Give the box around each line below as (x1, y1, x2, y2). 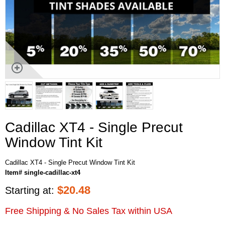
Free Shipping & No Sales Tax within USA (5, 205, 172, 216)
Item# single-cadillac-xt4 (5, 168, 80, 176)
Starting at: (5, 184, 57, 196)
